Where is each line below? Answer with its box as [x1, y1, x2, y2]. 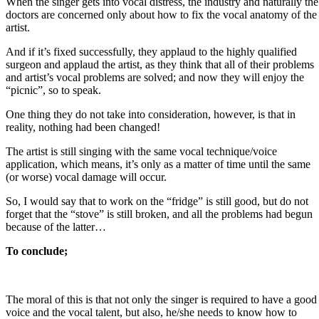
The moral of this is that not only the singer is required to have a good [6, 293, 317, 306]
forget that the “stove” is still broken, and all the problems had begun [6, 208, 313, 221]
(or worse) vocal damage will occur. [6, 171, 167, 184]
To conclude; [6, 245, 68, 258]
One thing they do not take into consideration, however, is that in [6, 108, 296, 121]
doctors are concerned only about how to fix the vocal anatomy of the [6, 9, 317, 21]
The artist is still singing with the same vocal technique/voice [6, 145, 277, 158]
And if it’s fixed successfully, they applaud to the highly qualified [6, 46, 297, 58]
